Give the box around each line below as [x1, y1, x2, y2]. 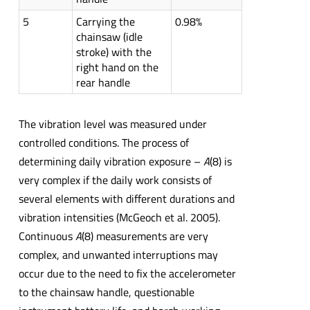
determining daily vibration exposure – [18, 153, 203, 170]
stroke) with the [75, 44, 152, 61]
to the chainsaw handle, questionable [18, 284, 194, 301]
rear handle [75, 74, 130, 91]
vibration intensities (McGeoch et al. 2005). [18, 209, 220, 226]
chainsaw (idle [75, 28, 143, 46]
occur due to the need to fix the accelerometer [18, 265, 236, 282]
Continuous [18, 228, 75, 245]
